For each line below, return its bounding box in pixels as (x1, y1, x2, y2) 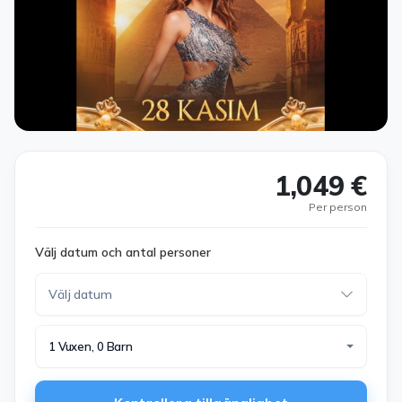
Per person (309, 200, 367, 214)
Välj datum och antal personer (35, 244, 211, 260)
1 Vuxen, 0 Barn (48, 338, 134, 354)
